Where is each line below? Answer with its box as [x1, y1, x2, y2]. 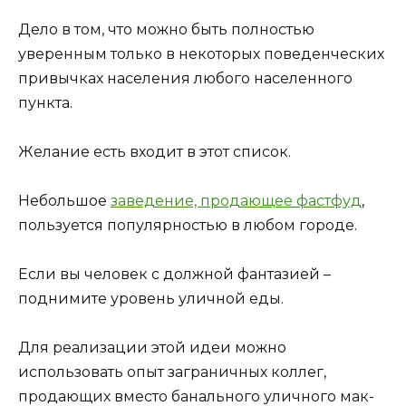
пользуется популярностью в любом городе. [18, 217, 357, 235]
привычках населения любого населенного [18, 69, 353, 87]
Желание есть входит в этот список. [18, 142, 291, 160]
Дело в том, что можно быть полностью [18, 20, 314, 38]
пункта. [18, 93, 72, 111]
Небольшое [18, 192, 111, 210]
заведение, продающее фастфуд [111, 192, 362, 210]
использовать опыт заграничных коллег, [18, 363, 326, 382]
